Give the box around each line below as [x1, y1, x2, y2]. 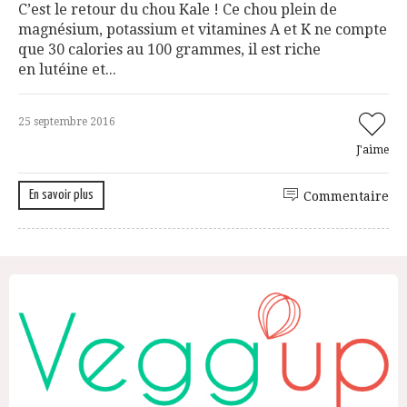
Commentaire [303, 189, 389, 204]
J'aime [356, 144, 389, 157]
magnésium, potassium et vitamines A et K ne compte [18, 21, 387, 39]
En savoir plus [29, 188, 94, 203]
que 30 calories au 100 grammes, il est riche [18, 41, 321, 59]
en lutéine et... [18, 61, 116, 79]
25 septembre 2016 [18, 115, 115, 129]
